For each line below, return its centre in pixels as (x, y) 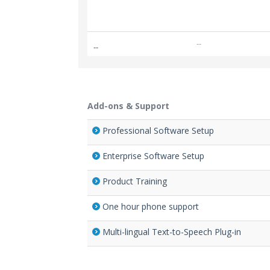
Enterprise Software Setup (153, 155)
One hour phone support (151, 206)
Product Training (135, 181)
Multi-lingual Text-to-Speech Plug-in (172, 231)
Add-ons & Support (128, 105)
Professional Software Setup (158, 130)
